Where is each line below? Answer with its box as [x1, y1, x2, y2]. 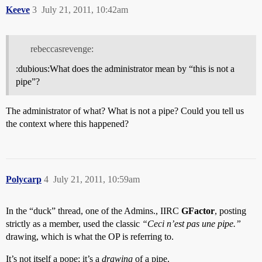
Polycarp [6, 174, 42, 184]
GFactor [181, 205, 215, 216]
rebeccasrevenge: [30, 43, 94, 54]
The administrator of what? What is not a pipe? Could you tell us [6, 105, 244, 116]
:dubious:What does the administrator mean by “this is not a [16, 63, 235, 74]
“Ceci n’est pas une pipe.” [142, 218, 241, 229]
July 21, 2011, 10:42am [42, 5, 128, 15]
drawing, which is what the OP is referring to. [6, 231, 174, 242]
